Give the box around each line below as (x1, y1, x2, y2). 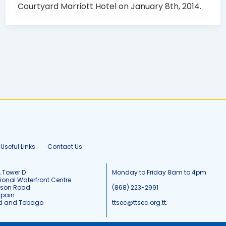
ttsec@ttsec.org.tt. (111, 198, 167, 207)
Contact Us (47, 142, 82, 151)
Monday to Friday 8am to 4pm (111, 168, 206, 177)
